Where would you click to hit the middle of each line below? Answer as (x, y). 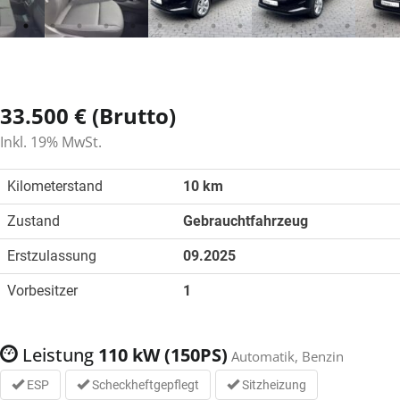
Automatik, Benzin (286, 357)
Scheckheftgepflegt (144, 385)
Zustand (33, 221)
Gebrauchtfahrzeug (246, 221)
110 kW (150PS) (161, 355)
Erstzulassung (52, 256)
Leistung (56, 355)
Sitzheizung (273, 385)
